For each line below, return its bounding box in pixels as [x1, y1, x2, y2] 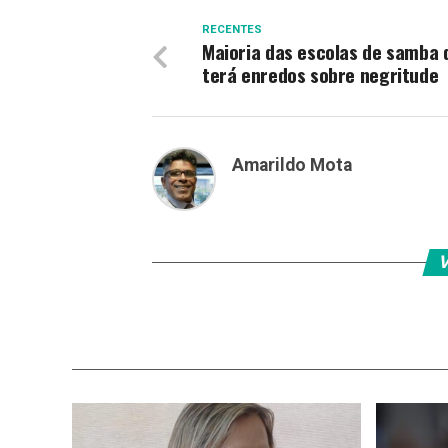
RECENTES [202, 23, 262, 36]
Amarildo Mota [232, 155, 352, 175]
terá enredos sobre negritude [202, 60, 439, 89]
